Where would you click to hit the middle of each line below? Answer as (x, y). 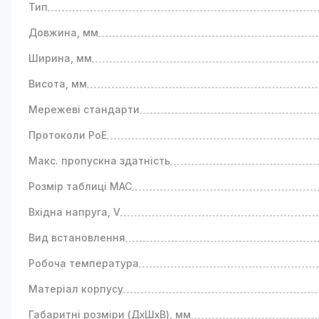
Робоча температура (84, 263)
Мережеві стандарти (84, 109)
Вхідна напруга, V (74, 212)
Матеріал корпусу (76, 289)
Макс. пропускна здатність (99, 161)
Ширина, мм (60, 58)
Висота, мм (58, 84)
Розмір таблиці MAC (80, 186)
